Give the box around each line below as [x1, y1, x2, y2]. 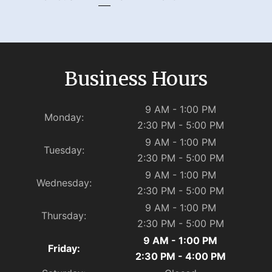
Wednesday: [36, 177, 92, 189]
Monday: [44, 111, 84, 124]
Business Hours [64, 67, 208, 92]
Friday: [47, 242, 80, 255]
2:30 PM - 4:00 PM [135, 250, 226, 263]
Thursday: [41, 209, 86, 222]
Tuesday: [43, 144, 84, 157]
